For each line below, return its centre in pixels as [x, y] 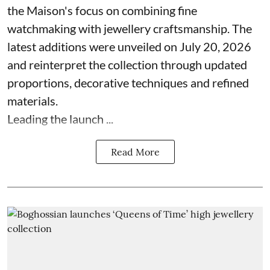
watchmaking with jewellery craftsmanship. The [130, 28]
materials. [33, 101]
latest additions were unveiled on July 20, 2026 [129, 46]
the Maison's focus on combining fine [102, 10]
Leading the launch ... [60, 119]
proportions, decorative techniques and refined [128, 83]
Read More [135, 152]
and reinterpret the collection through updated [127, 64]
